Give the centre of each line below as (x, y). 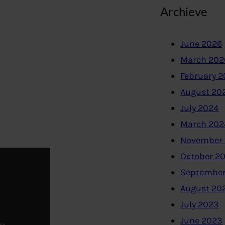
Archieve (184, 11)
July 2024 (200, 108)
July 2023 (200, 205)
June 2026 (201, 44)
